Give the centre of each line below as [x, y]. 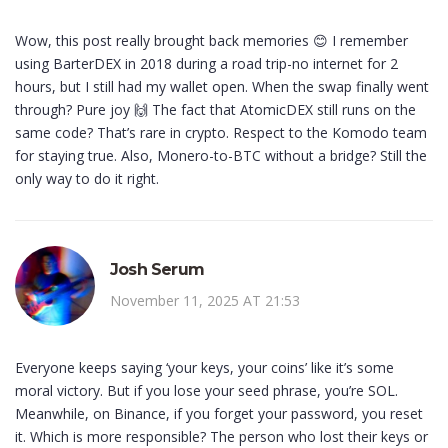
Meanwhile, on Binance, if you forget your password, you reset [219, 414]
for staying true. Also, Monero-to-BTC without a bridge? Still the [221, 156]
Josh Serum [157, 270]
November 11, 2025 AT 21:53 [205, 301]
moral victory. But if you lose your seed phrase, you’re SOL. [206, 391]
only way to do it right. [87, 179]
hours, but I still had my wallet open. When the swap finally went [222, 87]
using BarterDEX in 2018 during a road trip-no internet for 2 [206, 64]
